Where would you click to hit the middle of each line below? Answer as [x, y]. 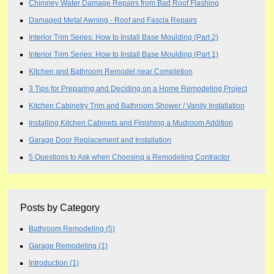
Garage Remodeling [64, 245]
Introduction [49, 262]
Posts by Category [60, 207]
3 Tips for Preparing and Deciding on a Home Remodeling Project [138, 88]
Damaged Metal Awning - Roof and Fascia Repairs [113, 20]
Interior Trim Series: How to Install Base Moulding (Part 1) [124, 54]
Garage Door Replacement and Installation [100, 139]
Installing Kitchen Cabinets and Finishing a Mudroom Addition [131, 122]
